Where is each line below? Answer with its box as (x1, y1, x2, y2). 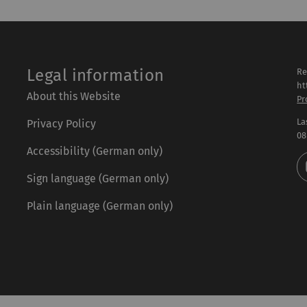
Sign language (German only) (26, 172, 169, 185)
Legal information (26, 66, 164, 85)
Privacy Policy (26, 117, 96, 130)
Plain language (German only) (26, 199, 173, 212)
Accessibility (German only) (26, 145, 162, 158)
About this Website (26, 90, 121, 103)
